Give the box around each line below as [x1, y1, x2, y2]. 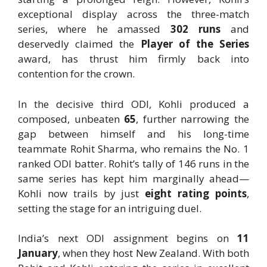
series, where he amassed [18, 22, 171, 36]
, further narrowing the [136, 111, 250, 126]
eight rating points [145, 186, 247, 200]
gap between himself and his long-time [18, 126, 249, 141]
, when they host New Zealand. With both [58, 246, 249, 260]
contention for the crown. [18, 67, 135, 81]
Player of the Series [140, 37, 249, 51]
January [18, 246, 58, 260]
